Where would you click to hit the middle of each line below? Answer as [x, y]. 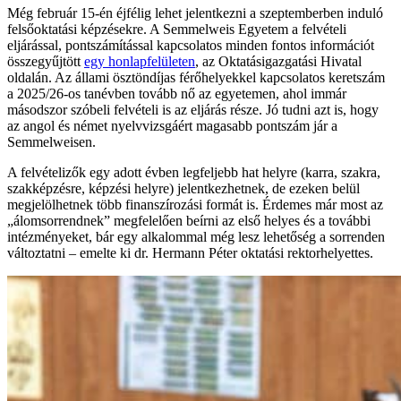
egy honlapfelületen [140, 62]
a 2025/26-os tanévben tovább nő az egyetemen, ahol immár [177, 94]
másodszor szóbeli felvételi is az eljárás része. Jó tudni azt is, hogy [193, 110]
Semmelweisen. [51, 142]
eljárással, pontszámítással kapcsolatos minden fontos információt [191, 46]
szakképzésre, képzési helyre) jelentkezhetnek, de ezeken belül [183, 189]
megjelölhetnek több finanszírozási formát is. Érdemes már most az [195, 205]
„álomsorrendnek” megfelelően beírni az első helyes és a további [189, 221]
